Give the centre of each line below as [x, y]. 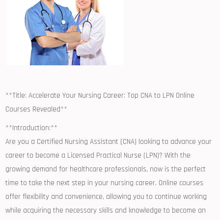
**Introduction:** [32, 128]
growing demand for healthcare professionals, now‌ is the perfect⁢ [106, 169]
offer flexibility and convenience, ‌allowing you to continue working [106, 197]
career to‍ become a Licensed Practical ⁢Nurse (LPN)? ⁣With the [98, 155]
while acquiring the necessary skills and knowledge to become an [106, 210]
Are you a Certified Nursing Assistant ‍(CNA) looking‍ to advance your [109, 142]
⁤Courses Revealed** [37, 109]
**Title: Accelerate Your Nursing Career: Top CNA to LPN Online [100, 96]
